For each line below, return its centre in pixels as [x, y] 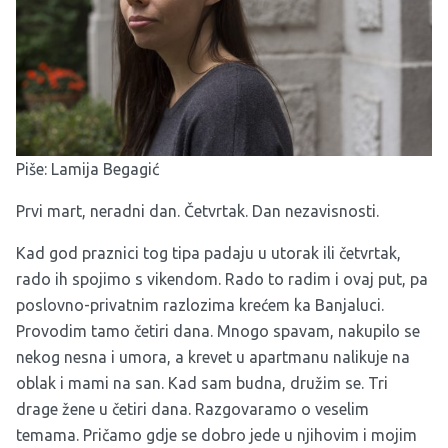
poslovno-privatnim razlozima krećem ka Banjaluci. [200, 305]
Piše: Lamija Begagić [87, 169]
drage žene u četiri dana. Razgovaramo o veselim [192, 409]
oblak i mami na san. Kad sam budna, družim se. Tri [202, 383]
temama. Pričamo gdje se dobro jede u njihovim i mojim [216, 435]
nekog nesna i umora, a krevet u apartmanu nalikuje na [213, 357]
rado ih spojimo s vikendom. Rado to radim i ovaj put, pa [222, 279]
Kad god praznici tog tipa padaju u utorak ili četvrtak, [208, 253]
